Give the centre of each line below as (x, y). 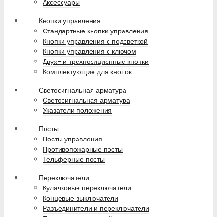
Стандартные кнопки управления (95, 31)
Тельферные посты (74, 160)
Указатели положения (77, 111)
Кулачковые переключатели (87, 188)
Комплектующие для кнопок (87, 72)
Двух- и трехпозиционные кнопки (96, 62)
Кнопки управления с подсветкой (95, 41)
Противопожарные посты (83, 149)
